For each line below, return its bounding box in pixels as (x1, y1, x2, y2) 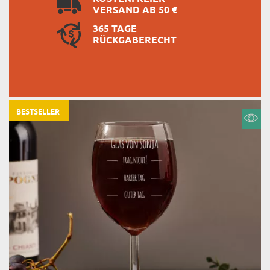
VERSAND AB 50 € (93, 4, 177, 17)
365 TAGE (93, 22, 137, 36)
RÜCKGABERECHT (93, 34, 177, 47)
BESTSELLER (16, 107, 60, 118)
